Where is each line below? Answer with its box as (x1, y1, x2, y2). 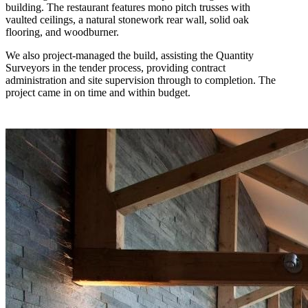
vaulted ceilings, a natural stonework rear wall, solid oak (5, 14, 249, 26)
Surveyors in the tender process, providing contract (5, 62, 225, 74)
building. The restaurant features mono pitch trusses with (5, 1, 250, 14)
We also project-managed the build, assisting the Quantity (5, 49, 254, 62)
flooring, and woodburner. (5, 26, 119, 38)
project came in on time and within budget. (5, 87, 190, 99)
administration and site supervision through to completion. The (5, 74, 276, 87)
